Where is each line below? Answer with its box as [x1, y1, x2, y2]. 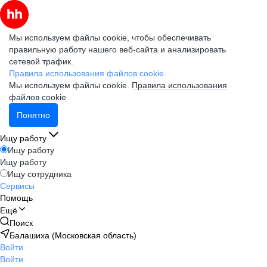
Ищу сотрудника [8, 169, 72, 179]
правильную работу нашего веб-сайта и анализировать [9, 45, 226, 54]
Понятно [17, 110, 50, 120]
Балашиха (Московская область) [10, 231, 136, 240]
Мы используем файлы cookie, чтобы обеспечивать [9, 33, 211, 42]
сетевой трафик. [9, 57, 73, 66]
